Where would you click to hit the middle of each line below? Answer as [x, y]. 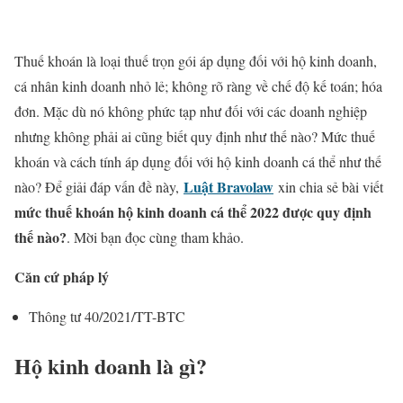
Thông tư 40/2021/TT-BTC [107, 317]
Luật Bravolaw [228, 187]
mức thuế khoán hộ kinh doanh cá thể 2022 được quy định [193, 212]
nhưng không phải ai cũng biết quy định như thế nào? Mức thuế [195, 137]
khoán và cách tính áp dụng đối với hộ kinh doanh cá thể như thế [198, 162]
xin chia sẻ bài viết [328, 187]
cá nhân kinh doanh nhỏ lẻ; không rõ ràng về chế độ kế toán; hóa [198, 86]
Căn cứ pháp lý [62, 277]
